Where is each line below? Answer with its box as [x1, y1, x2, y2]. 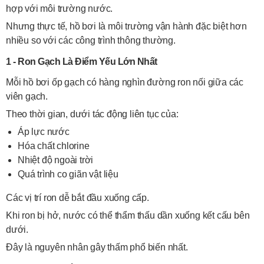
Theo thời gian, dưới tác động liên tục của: [6, 109, 179, 119]
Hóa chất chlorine [18, 141, 90, 151]
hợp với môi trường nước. [6, 4, 113, 14]
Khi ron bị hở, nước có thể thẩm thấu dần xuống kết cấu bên [6, 210, 250, 220]
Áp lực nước [18, 127, 70, 137]
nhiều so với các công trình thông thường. [6, 35, 176, 45]
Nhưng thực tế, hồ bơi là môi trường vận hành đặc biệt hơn [6, 21, 247, 31]
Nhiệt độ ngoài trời [18, 155, 94, 165]
